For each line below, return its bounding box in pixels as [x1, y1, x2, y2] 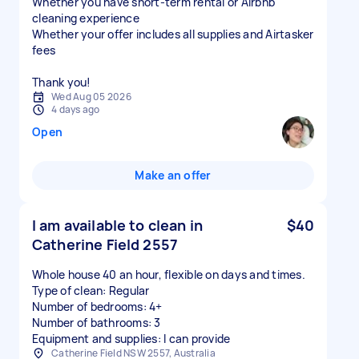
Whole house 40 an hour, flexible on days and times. [32, 267, 305, 282]
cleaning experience [32, 10, 139, 26]
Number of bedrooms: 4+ [32, 299, 163, 314]
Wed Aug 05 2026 [51, 90, 131, 103]
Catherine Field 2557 [32, 235, 178, 254]
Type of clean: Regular [32, 283, 150, 298]
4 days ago [51, 103, 100, 116]
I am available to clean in [32, 216, 203, 235]
